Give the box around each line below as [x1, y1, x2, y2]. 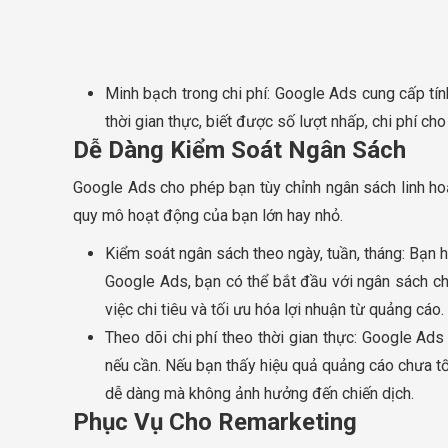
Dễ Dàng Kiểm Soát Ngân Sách [73, 136, 406, 165]
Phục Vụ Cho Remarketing [73, 408, 357, 437]
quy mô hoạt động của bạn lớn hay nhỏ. [73, 206, 343, 226]
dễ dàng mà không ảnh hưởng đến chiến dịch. [105, 384, 414, 404]
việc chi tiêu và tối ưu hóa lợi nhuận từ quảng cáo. [105, 300, 444, 320]
